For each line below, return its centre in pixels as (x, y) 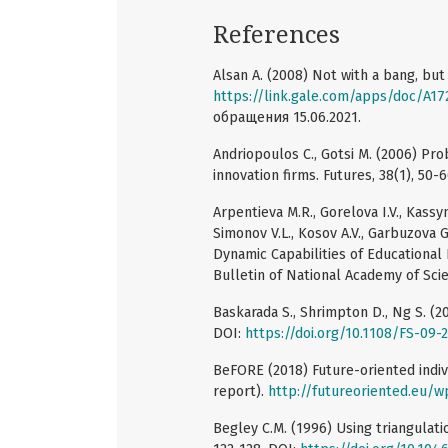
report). (240, 391)
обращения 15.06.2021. (287, 117)
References (276, 34)
